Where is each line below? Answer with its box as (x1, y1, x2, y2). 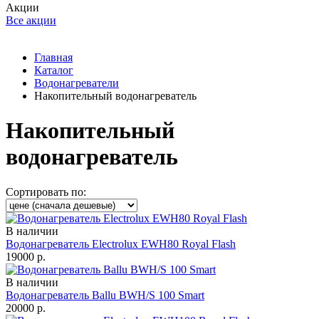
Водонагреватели (34, 77, 119, 89)
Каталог (34, 64, 73, 76)
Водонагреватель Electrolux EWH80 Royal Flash (6, 237, 236, 250)
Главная (34, 51, 73, 63)
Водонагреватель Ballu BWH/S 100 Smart (6, 288, 204, 301)
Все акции (6, 14, 56, 26)
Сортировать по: (6, 185, 86, 198)
